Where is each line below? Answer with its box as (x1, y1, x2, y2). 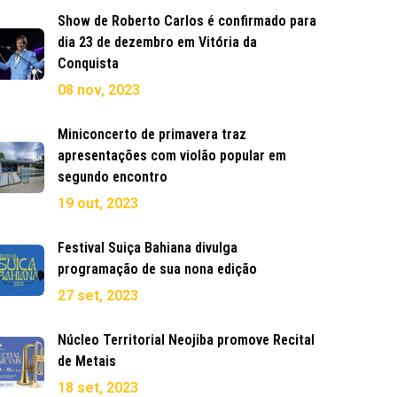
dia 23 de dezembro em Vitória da (58, 34, 257, 51)
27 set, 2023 (58, 287, 138, 305)
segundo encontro (58, 168, 167, 186)
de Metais (58, 353, 116, 370)
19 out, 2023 (58, 195, 138, 213)
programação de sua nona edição (58, 261, 257, 278)
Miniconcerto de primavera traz (58, 126, 246, 144)
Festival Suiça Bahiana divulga (58, 239, 237, 257)
